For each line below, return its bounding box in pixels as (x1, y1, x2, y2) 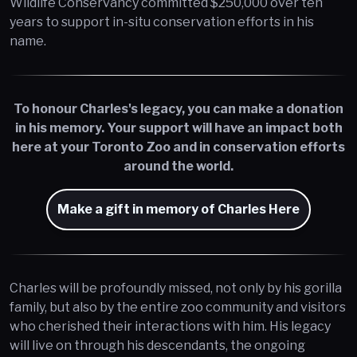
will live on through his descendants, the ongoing (10, 338, 305, 354)
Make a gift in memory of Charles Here (57, 202, 300, 218)
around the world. (124, 159, 233, 175)
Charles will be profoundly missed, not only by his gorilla (10, 280, 342, 296)
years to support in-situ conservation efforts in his (10, 14, 314, 30)
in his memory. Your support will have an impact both (14, 120, 343, 136)
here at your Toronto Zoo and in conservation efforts (12, 139, 345, 155)
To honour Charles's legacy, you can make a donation (14, 101, 343, 117)
